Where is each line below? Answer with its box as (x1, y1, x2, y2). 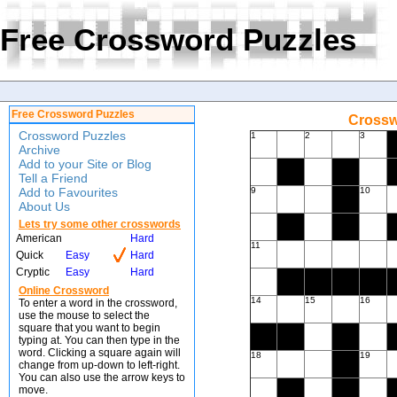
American (16, 232, 62, 245)
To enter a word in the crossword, (19, 297, 177, 309)
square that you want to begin (19, 322, 160, 334)
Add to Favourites (19, 185, 118, 199)
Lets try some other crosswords (19, 218, 181, 230)
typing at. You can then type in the (19, 334, 180, 346)
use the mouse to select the (19, 309, 150, 322)
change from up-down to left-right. (19, 359, 180, 371)
